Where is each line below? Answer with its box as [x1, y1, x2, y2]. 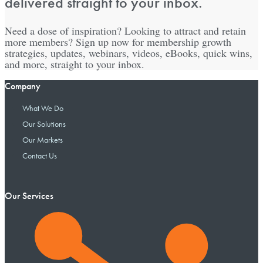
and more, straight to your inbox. [5, 57, 144, 72]
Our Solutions [22, 119, 66, 130]
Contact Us [22, 150, 57, 161]
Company [5, 80, 41, 93]
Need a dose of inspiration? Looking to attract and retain [5, 23, 246, 38]
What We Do [22, 103, 63, 114]
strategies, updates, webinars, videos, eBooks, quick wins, [5, 46, 252, 60]
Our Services [5, 190, 53, 203]
